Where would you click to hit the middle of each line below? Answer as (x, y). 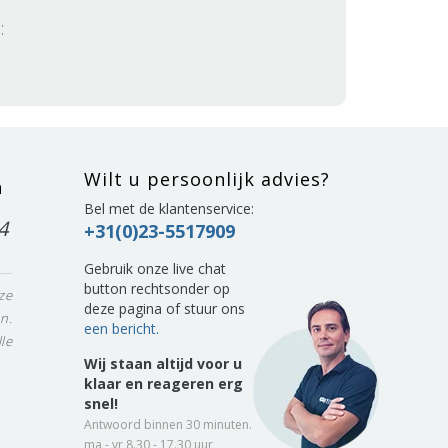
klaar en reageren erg (163, 383)
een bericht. (121, 328)
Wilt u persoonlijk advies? (206, 179)
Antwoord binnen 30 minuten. (167, 424)
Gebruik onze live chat (154, 268)
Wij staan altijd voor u (162, 363)
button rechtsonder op (156, 288)
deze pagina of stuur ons (164, 308)
